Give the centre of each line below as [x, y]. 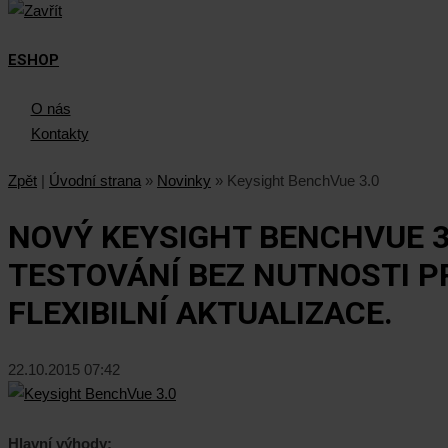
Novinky [184, 180]
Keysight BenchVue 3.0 [303, 180]
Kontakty [59, 134]
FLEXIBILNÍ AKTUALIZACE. [200, 312]
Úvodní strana [95, 180]
